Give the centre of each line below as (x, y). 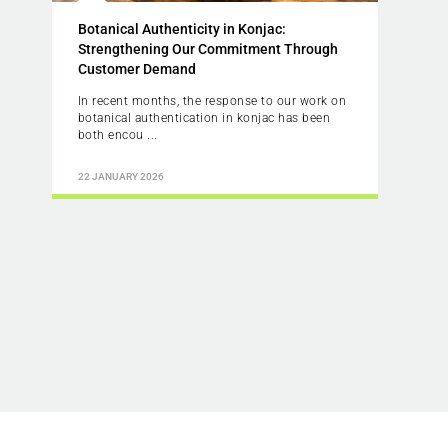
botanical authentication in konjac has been (204, 117)
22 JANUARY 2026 (120, 177)
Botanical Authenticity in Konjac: (181, 28)
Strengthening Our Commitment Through (207, 48)
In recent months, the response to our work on (212, 100)
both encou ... (117, 134)
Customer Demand (136, 68)
